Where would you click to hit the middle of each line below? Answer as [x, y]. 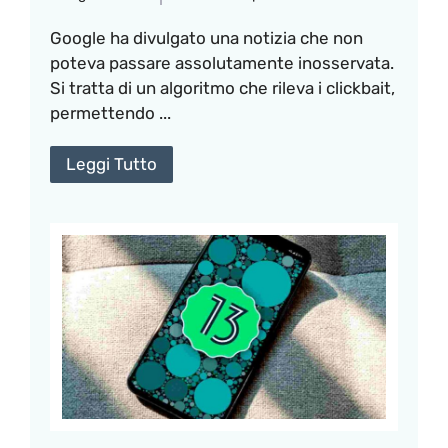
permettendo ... [110, 112]
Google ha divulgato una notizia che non [206, 37]
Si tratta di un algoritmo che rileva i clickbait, [222, 87]
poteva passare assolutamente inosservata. [222, 62]
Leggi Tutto [111, 163]
